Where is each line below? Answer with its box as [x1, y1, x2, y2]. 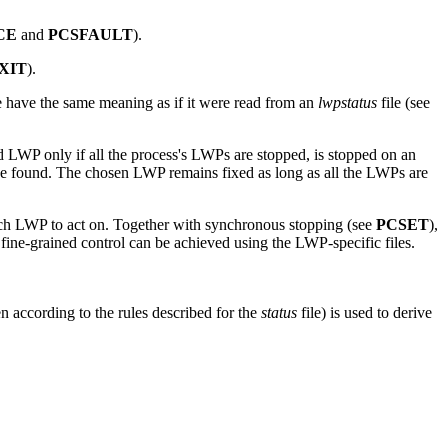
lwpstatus [318, 94, 377, 112]
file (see [377, 94, 430, 112]
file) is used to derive [297, 304, 432, 322]
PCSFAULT [48, 26, 133, 44]
